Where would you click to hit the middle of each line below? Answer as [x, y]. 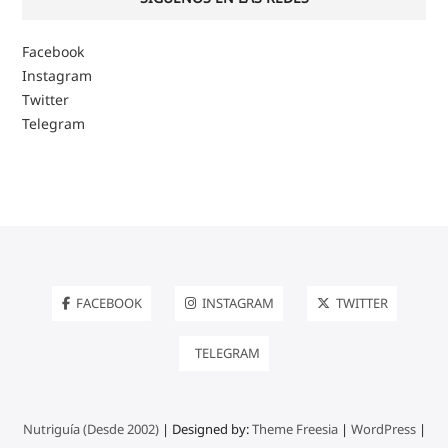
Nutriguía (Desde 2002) [90, 428]
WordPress [383, 428]
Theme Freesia [294, 428]
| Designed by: [205, 428]
